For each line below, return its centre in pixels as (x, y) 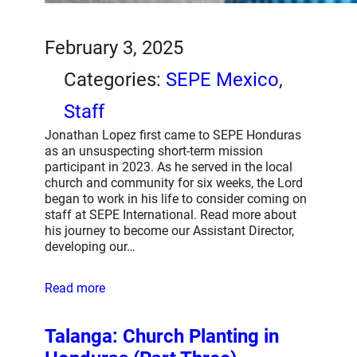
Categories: (115, 80)
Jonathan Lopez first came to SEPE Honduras (173, 135)
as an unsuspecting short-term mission (154, 151)
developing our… (90, 247)
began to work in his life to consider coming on (176, 199)
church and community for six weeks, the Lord (174, 183)
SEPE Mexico (222, 80)
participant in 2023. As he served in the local (169, 167)
